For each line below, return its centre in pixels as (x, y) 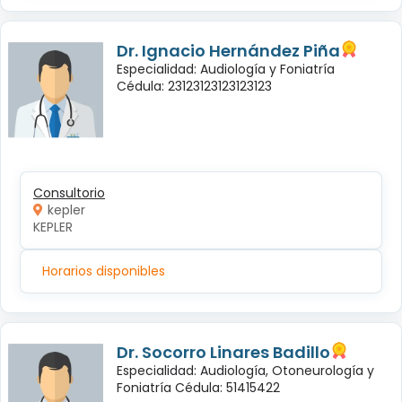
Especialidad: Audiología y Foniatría (226, 69)
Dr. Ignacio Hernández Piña (228, 50)
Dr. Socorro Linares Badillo (223, 352)
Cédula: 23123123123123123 (194, 86)
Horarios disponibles (104, 271)
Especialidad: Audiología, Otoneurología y (245, 370)
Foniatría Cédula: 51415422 (198, 387)
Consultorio (69, 192)
